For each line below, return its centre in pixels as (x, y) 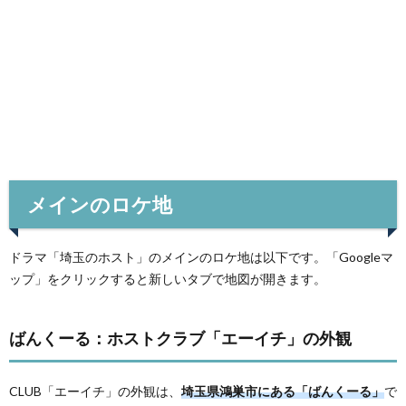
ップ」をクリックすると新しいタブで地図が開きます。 (168, 278)
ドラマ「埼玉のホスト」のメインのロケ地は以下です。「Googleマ (201, 256)
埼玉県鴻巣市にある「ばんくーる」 (283, 391)
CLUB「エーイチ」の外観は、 (95, 391)
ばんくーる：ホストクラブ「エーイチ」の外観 (180, 338)
